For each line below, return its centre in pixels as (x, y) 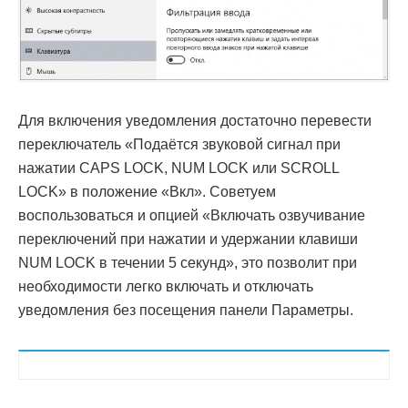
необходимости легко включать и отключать (166, 287)
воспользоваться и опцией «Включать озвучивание (192, 216)
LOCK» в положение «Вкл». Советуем (147, 192)
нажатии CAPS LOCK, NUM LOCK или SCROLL (178, 168)
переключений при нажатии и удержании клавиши (188, 240)
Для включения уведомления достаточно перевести (195, 121)
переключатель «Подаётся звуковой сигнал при (179, 145)
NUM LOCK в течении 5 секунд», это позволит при (188, 263)
